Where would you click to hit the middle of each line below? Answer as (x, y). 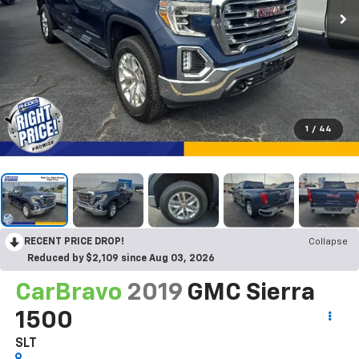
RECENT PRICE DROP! (74, 242)
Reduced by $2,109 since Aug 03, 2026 (121, 258)
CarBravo (68, 293)
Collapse (328, 242)
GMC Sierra (250, 293)
